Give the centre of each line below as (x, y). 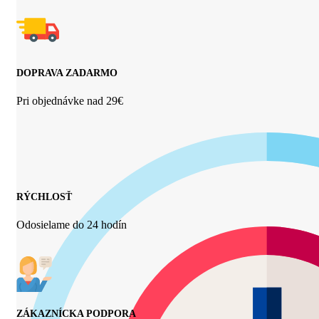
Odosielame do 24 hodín (72, 225)
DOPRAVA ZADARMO (67, 73)
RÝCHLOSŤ (44, 197)
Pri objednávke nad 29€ (70, 101)
